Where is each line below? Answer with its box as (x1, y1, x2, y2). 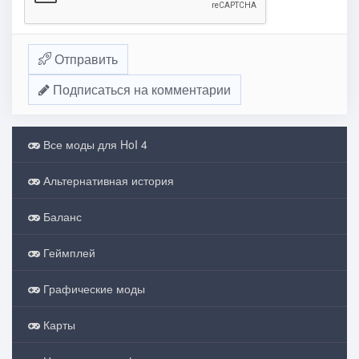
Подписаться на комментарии (50, 80, 231, 99)
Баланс (40, 208, 82, 224)
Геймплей (40, 244, 95, 260)
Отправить (51, 50, 118, 68)
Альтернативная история (40, 172, 174, 188)
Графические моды (40, 280, 145, 296)
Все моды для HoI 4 (40, 136, 147, 152)
